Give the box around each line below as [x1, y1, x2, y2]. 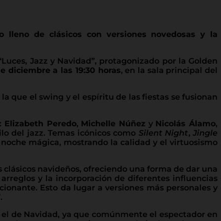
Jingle [193, 128, 218, 138]
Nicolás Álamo [155, 118, 216, 128]
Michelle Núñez [81, 118, 146, 128]
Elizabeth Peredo [4, 118, 76, 128]
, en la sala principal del [120, 65, 218, 75]
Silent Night [138, 128, 188, 138]
